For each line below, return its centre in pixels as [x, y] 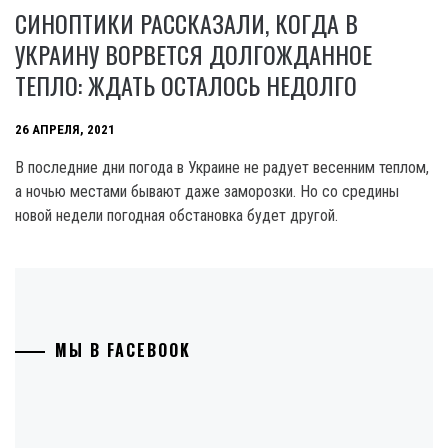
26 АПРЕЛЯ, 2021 [65, 130]
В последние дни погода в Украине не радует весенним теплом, [222, 167]
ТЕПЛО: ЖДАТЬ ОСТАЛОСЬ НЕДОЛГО [186, 85]
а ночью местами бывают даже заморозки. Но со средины [207, 191]
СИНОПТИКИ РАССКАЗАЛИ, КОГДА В [186, 23]
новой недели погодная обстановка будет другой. [176, 215]
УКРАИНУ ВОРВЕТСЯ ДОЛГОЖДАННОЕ [193, 54]
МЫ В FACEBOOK [123, 350]
